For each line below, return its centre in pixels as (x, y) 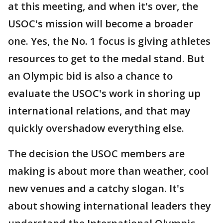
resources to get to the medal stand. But (106, 58)
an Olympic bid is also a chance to (90, 76)
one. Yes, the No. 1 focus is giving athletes (109, 41)
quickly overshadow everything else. (96, 128)
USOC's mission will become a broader (101, 24)
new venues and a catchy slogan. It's (96, 188)
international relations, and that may (99, 111)
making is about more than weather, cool (108, 171)
